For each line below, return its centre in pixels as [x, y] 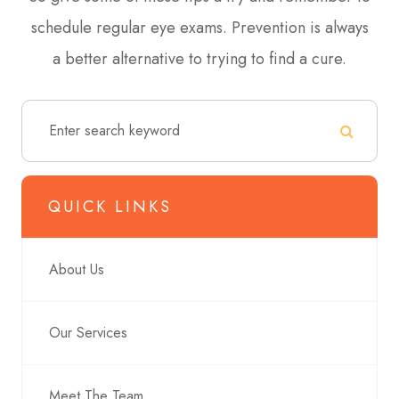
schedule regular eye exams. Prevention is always [199, 27]
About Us [77, 269]
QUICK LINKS [110, 206]
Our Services [88, 332]
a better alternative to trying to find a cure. [199, 58]
